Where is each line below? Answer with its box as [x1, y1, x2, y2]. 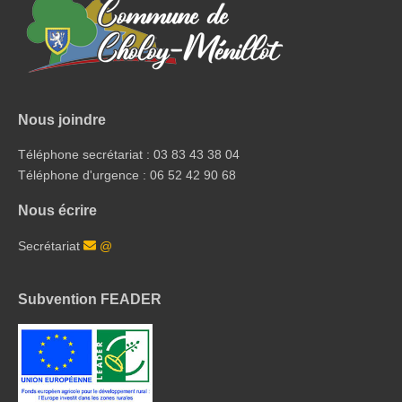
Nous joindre [18, 110, 106, 127]
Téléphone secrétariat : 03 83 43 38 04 [18, 146, 240, 162]
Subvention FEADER [18, 291, 162, 308]
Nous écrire [18, 202, 97, 219]
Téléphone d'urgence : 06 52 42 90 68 [18, 167, 236, 182]
